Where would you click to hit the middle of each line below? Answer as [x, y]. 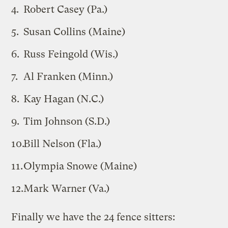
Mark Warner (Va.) [67, 188]
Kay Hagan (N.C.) [64, 99]
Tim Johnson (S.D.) [67, 121]
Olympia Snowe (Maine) [80, 166]
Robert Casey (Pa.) [66, 9]
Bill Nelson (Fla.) [63, 144]
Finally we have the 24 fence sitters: [93, 217]
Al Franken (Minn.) [68, 76]
